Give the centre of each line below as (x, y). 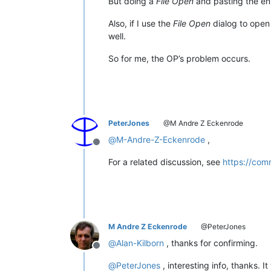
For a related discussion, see (165, 162)
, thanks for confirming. (211, 243)
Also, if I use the (141, 23)
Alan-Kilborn (140, 243)
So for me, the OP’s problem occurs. (179, 58)
